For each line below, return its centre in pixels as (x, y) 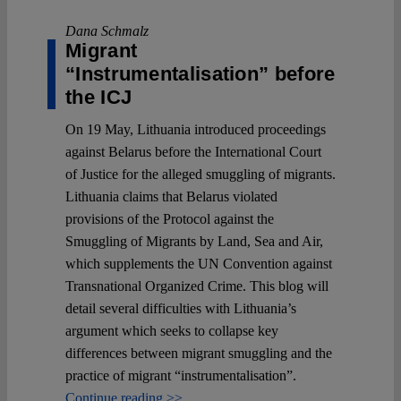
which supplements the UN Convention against (199, 263)
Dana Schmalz (107, 30)
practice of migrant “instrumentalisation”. (181, 375)
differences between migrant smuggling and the (199, 353)
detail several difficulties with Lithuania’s (181, 308)
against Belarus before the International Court (193, 151)
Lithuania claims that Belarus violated (171, 196)
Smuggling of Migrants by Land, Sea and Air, (194, 241)
